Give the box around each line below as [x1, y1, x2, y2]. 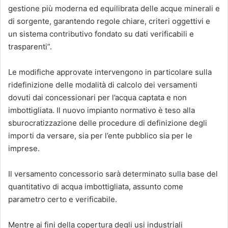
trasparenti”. [8, 42, 52, 51]
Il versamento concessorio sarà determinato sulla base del [8, 169, 218, 179]
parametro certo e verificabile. [8, 194, 117, 204]
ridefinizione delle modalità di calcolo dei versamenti [8, 80, 197, 90]
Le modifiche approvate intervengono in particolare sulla [8, 67, 212, 77]
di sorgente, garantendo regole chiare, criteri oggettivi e [8, 16, 210, 26]
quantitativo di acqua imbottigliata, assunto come [8, 182, 183, 191]
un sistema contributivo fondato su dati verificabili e [8, 29, 194, 39]
